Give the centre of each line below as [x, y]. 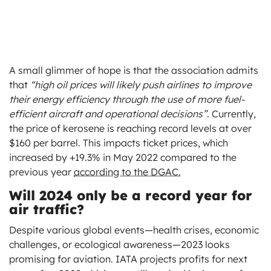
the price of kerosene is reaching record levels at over [130, 128]
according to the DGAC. [127, 171]
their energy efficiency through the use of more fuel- [127, 99]
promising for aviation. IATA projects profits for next [128, 259]
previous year [41, 171]
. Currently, [231, 113]
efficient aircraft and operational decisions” [108, 113]
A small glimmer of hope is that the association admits [134, 70]
